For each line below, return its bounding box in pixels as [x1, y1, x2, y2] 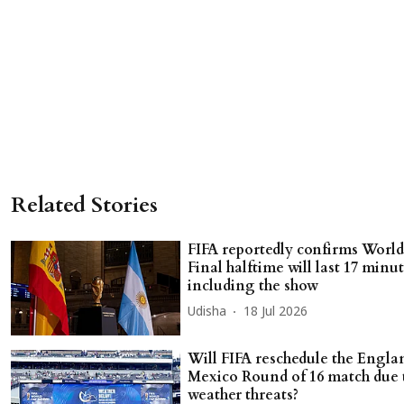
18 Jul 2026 [243, 305, 308, 320]
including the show [188, 275, 318, 296]
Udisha [188, 305, 226, 320]
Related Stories [11, 189, 158, 220]
